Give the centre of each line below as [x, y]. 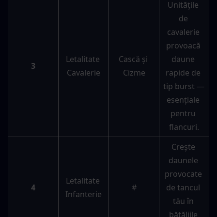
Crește [183, 147]
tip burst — [184, 86]
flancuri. [184, 127]
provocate [183, 174]
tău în [183, 201]
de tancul [183, 188]
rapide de [183, 73]
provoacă [183, 46]
